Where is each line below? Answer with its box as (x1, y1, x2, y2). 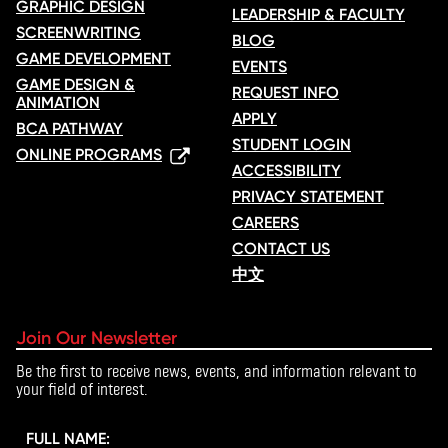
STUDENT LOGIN (232, 135, 351, 155)
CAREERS (232, 213, 299, 233)
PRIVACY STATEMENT (232, 187, 384, 207)
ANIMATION (16, 93, 100, 113)
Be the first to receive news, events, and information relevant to (16, 361, 417, 381)
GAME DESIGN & (16, 75, 135, 95)
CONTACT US (232, 239, 330, 259)
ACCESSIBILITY (232, 161, 341, 181)
